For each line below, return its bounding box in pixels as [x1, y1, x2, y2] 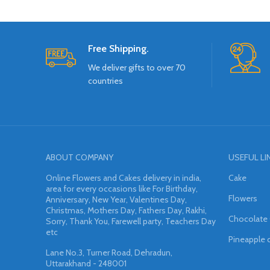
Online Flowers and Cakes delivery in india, [46, 172, 201, 184]
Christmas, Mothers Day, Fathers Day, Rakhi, [46, 205, 207, 216]
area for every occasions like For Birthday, [46, 183, 198, 195]
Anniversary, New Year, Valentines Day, [46, 194, 187, 206]
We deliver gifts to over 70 [88, 62, 186, 74]
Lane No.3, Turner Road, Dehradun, [46, 247, 172, 259]
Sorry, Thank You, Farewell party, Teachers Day [46, 216, 216, 227]
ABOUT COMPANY [46, 152, 113, 163]
